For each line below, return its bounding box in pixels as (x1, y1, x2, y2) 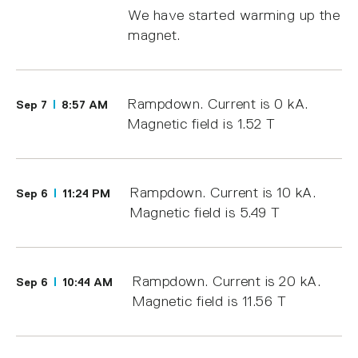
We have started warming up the (128, 7, 340, 24)
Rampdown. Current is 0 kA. (127, 96, 309, 113)
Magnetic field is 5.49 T (129, 205, 280, 221)
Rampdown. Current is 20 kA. (132, 273, 321, 290)
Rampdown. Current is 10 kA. (129, 185, 316, 201)
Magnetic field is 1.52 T (127, 116, 276, 133)
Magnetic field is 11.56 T (132, 293, 287, 310)
